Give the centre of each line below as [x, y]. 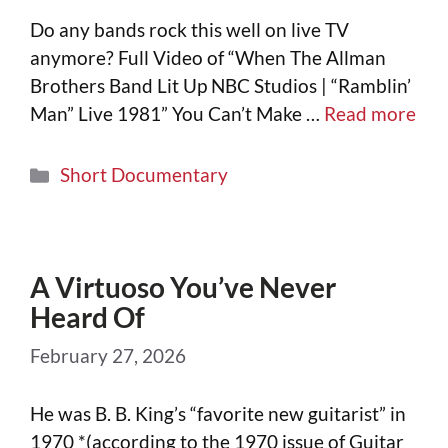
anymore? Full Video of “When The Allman [208, 57]
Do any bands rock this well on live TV [189, 29]
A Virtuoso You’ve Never [183, 287]
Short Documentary [144, 175]
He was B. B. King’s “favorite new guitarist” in [218, 414]
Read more [370, 113]
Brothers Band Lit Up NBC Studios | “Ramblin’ [220, 85]
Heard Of [87, 317]
